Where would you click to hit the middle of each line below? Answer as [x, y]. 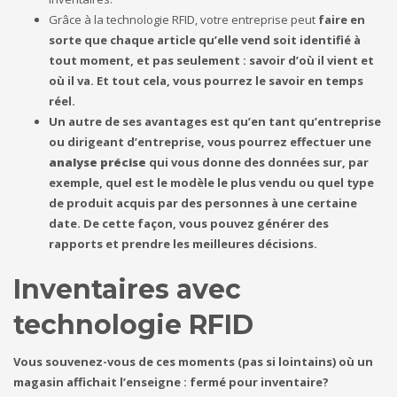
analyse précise [97, 162]
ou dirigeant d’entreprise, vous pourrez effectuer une [210, 141]
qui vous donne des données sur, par [257, 162]
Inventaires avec [127, 289]
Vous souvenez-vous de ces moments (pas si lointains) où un [193, 361]
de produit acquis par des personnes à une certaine [203, 202]
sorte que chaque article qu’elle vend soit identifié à [205, 39]
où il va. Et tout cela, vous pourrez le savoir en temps [206, 80]
